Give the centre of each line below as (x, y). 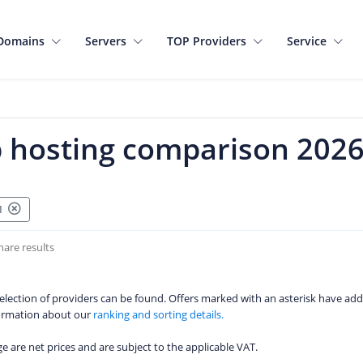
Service (308, 41)
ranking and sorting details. (158, 314)
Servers (107, 41)
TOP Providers (208, 41)
